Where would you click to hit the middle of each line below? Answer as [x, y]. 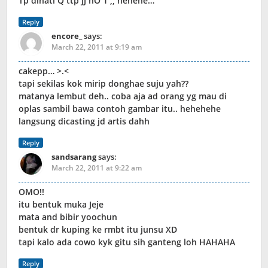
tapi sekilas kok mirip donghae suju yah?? [103, 84]
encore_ [67, 36]
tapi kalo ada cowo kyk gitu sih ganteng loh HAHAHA [127, 242]
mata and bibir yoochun [68, 217]
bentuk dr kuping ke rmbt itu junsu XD [98, 230]
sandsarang [74, 157]
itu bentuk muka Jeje [61, 205]
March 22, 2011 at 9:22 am [97, 168]
